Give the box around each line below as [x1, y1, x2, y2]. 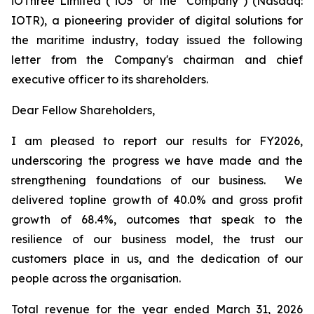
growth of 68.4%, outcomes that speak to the [11, 212, 303, 226]
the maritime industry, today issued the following [11, 33, 303, 47]
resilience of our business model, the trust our [11, 232, 303, 246]
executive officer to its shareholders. [11, 72, 208, 86]
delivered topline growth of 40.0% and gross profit [11, 193, 303, 207]
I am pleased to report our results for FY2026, [11, 134, 303, 148]
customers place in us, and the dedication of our [11, 252, 303, 266]
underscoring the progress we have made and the [11, 153, 303, 168]
